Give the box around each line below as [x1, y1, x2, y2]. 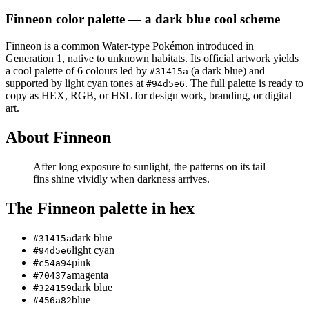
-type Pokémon [128, 40, 194, 52]
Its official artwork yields [190, 52, 299, 65]
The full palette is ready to [190, 77, 303, 90]
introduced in [194, 40, 254, 52]
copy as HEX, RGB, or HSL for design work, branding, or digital [6, 90, 292, 102]
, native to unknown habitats [62, 52, 185, 65]
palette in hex [95, 199, 195, 217]
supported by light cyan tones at [6, 77, 146, 90]
